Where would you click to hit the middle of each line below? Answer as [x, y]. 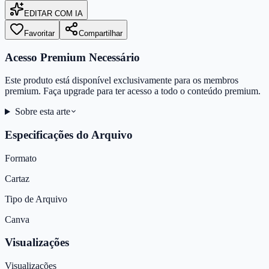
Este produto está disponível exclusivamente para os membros [122, 80]
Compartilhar [101, 33]
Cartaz [17, 178]
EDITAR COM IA [53, 13]
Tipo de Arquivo [36, 199]
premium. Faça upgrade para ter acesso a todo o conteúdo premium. [133, 91]
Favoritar [39, 33]
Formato [21, 158]
